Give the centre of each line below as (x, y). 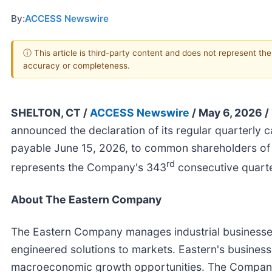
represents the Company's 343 (89, 167)
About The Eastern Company (86, 199)
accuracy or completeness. (76, 65)
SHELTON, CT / (50, 112)
